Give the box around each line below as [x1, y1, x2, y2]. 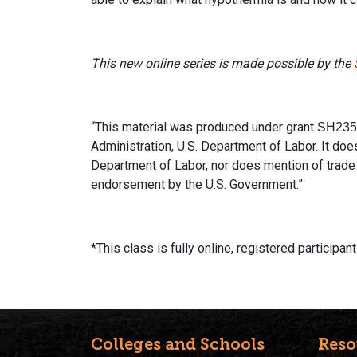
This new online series [91, 55, 218, 71]
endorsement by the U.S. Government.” [91, 176, 303, 192]
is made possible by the [218, 55, 354, 71]
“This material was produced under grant [91, 119, 317, 135]
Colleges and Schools [91, 334, 265, 354]
